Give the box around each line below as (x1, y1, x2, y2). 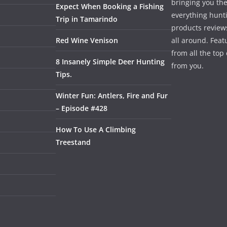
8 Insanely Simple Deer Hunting (56, 57, 165, 67)
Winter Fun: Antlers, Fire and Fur (56, 91, 168, 101)
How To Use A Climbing (56, 125, 136, 135)
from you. (171, 61, 204, 71)
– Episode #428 (56, 103, 107, 113)
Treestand (56, 137, 91, 147)
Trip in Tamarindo (56, 14, 118, 24)
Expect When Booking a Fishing (56, 2, 164, 12)
